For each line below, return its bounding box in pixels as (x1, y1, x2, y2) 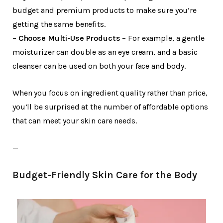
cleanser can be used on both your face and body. (12, 61, 186, 71)
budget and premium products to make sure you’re (12, 5, 197, 15)
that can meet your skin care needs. (12, 116, 137, 126)
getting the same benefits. (12, 19, 106, 29)
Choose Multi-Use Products (18, 33, 120, 43)
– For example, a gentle (120, 33, 205, 43)
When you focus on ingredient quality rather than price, (12, 88, 208, 98)
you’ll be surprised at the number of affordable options (12, 102, 208, 112)
